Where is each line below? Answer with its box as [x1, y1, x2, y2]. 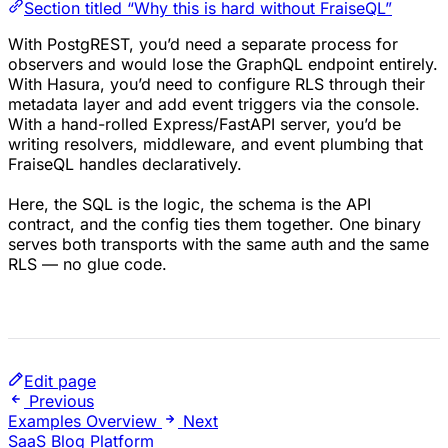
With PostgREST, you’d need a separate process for [8, 34, 398, 55]
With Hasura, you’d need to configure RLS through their [8, 74, 425, 95]
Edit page [24, 371, 96, 392]
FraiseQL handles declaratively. [8, 154, 242, 175]
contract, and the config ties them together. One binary [8, 214, 421, 235]
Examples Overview [8, 411, 157, 432]
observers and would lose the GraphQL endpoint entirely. [8, 54, 438, 75]
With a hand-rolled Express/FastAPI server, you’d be [8, 114, 401, 135]
